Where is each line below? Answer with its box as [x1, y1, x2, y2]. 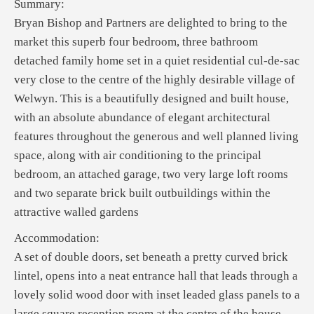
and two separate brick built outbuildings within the [14, 186, 271, 200]
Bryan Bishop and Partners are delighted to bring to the [14, 16, 287, 29]
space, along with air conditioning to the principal [14, 149, 261, 162]
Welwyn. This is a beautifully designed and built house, [14, 92, 289, 105]
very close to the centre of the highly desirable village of [14, 73, 295, 86]
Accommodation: [14, 231, 100, 245]
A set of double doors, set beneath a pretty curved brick [14, 250, 288, 264]
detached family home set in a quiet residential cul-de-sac [14, 54, 300, 67]
